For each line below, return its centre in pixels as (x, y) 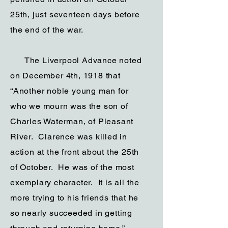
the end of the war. (48, 30)
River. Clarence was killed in (69, 137)
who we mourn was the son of (69, 106)
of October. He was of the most (72, 167)
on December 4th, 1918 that (65, 76)
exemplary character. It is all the (75, 182)
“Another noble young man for (69, 91)
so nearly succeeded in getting (72, 213)
